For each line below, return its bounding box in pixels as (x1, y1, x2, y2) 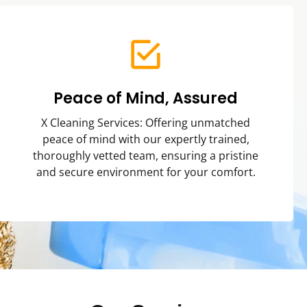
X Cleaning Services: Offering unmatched (41, 115, 250, 131)
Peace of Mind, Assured (53, 88, 238, 110)
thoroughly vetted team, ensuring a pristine (33, 148, 258, 164)
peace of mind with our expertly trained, (42, 132, 249, 147)
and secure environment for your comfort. (36, 164, 256, 180)
